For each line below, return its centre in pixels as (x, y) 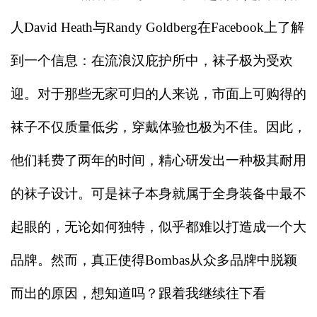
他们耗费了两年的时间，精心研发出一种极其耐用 (158, 160)
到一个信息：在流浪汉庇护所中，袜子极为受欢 (152, 60)
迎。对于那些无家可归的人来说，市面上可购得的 (158, 93)
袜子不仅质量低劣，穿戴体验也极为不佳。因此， (158, 127)
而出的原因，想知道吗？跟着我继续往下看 (138, 293)
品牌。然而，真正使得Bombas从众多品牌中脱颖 (154, 260)
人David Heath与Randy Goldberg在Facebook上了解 (157, 27)
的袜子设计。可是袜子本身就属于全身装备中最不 (158, 193)
